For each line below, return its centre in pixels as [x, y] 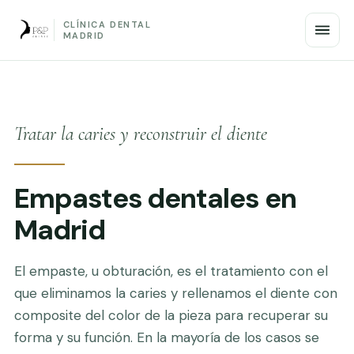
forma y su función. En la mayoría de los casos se [167, 337]
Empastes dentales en [155, 198]
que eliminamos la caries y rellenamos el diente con [176, 293]
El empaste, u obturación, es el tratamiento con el [171, 271]
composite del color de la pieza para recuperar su [171, 315]
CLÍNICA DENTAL [107, 24]
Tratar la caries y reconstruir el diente [141, 134]
